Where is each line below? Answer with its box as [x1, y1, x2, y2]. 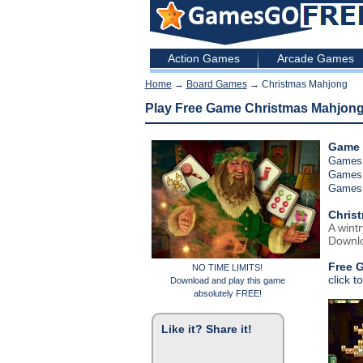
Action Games [167, 52, 240, 65]
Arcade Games [277, 52, 354, 65]
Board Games [186, 79, 247, 90]
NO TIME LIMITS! [192, 263, 263, 272]
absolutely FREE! [193, 288, 262, 298]
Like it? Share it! [160, 322, 252, 335]
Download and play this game [169, 275, 285, 285]
